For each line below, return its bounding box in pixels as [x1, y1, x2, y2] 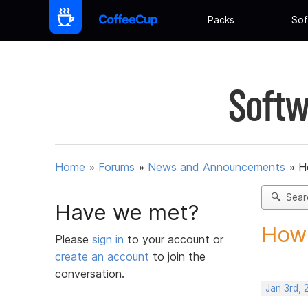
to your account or [127, 232, 223, 246]
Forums [98, 160, 135, 175]
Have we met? [55, 199, 199, 225]
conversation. [55, 266, 124, 280]
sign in [92, 232, 127, 246]
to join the [149, 249, 206, 263]
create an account [55, 249, 149, 263]
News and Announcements [148, 160, 285, 175]
